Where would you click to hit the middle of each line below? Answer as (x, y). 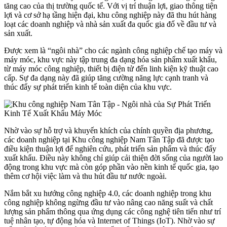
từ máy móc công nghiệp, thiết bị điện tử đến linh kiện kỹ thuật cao (111, 68)
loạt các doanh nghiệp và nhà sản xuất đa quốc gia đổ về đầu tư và (110, 24)
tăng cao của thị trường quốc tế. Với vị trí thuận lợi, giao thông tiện (111, 6)
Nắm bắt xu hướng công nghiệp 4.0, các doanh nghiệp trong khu (108, 193)
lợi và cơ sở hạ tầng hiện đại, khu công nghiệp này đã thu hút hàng (110, 15)
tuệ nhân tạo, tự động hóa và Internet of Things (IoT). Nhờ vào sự (109, 220)
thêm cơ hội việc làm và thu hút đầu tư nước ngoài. (85, 176)
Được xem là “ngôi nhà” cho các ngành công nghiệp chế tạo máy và (113, 50)
